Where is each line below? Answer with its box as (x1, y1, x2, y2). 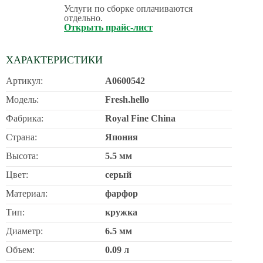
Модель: (6, 95, 39, 104)
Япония (105, 132, 138, 142)
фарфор (105, 188, 138, 198)
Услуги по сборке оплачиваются (64, 4, 193, 14)
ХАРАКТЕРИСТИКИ (6, 54, 103, 66)
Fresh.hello (105, 95, 149, 104)
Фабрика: (6, 113, 43, 123)
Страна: (6, 132, 37, 142)
